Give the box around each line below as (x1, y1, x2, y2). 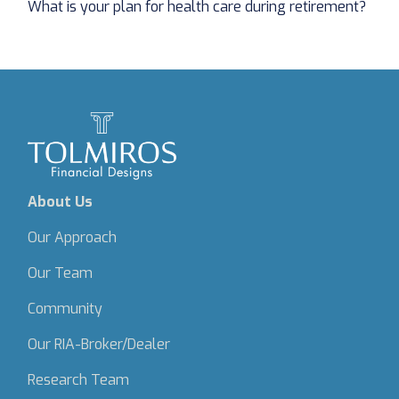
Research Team (28, 370, 130, 389)
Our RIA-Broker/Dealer (28, 334, 171, 354)
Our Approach (28, 227, 118, 247)
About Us (28, 191, 94, 211)
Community (28, 298, 103, 318)
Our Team (28, 263, 94, 282)
